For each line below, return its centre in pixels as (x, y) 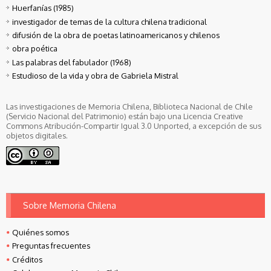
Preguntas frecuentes (51, 246)
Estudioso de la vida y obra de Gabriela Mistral (95, 76)
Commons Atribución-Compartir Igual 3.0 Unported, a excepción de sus (134, 126)
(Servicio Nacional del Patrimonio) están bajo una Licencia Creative (125, 116)
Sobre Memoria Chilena (70, 205)
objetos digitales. (37, 136)
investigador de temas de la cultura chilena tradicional (109, 21)
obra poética (35, 49)
